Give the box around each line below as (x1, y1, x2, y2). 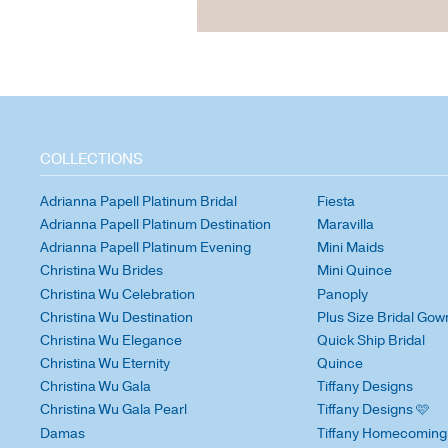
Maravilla (317, 215, 375, 235)
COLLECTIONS (39, 148, 143, 169)
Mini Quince (317, 261, 393, 281)
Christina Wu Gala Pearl (39, 400, 187, 420)
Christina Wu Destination (39, 307, 193, 327)
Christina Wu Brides (39, 261, 163, 281)
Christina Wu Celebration (39, 284, 195, 304)
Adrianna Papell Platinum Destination (39, 215, 271, 235)
